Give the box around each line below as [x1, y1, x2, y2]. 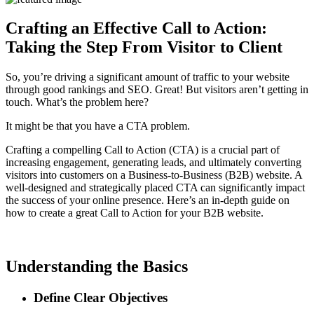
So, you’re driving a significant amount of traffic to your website [6, 71, 289, 83]
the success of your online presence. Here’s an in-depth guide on [6, 194, 289, 207]
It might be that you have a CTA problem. [6, 120, 190, 132]
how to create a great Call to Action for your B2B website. [6, 207, 264, 219]
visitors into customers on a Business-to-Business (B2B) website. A [6, 169, 302, 182]
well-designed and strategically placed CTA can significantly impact [6, 182, 305, 194]
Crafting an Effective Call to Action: [6, 19, 267, 38]
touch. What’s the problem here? [6, 96, 149, 109]
